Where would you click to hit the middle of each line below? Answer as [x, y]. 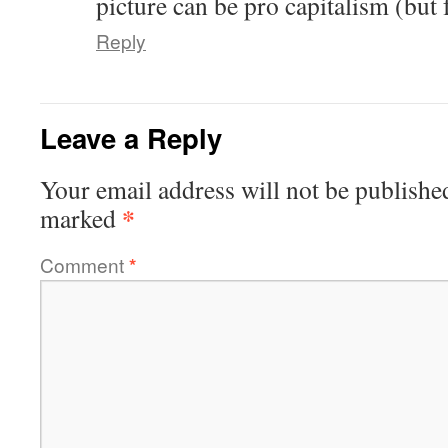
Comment [84, 264]
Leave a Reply [131, 137]
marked [81, 218]
